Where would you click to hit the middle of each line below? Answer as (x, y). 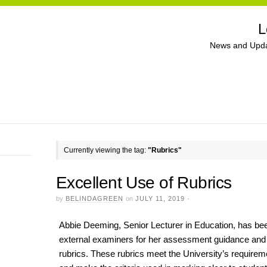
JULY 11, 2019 (160, 198)
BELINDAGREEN (94, 198)
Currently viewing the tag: (106, 150)
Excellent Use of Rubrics (144, 182)
